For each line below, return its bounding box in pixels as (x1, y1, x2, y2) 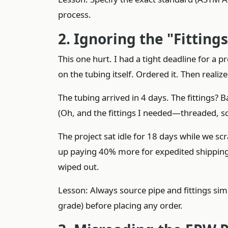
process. (58, 9, 91, 20)
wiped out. (58, 161, 99, 173)
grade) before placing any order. (58, 199, 183, 211)
